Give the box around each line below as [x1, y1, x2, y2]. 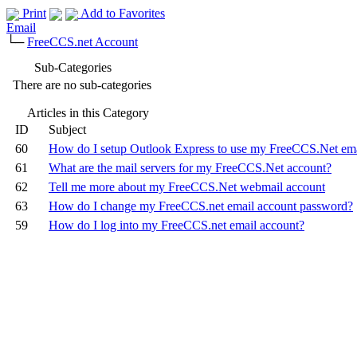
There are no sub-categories [13, 78, 151, 92]
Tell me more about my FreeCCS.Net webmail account [49, 180, 325, 194]
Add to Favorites [78, 6, 165, 20]
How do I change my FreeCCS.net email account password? [49, 199, 353, 213]
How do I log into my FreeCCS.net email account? [49, 218, 304, 232]
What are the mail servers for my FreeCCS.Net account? [49, 161, 331, 175]
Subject [49, 123, 86, 136]
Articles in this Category [27, 106, 149, 120]
